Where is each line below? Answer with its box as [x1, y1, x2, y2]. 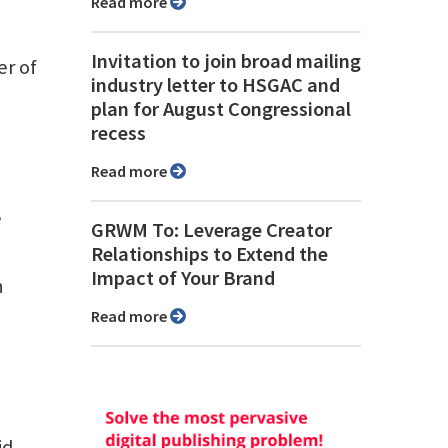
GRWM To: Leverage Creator [91, 217, 332, 244]
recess [91, 120, 146, 147]
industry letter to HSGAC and [91, 72, 340, 99]
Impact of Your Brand [91, 265, 275, 292]
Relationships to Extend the [91, 241, 328, 268]
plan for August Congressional [91, 96, 351, 123]
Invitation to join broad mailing [91, 48, 361, 75]
